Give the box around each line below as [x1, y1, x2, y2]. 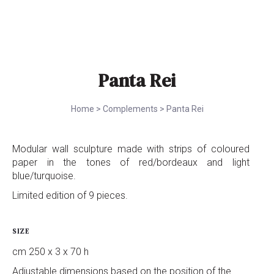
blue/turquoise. [12, 170, 76, 182]
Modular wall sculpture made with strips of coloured [12, 143, 250, 155]
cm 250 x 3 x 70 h [12, 246, 89, 257]
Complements [102, 104, 158, 114]
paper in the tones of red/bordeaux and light [12, 157, 250, 168]
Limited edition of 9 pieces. [12, 190, 128, 201]
